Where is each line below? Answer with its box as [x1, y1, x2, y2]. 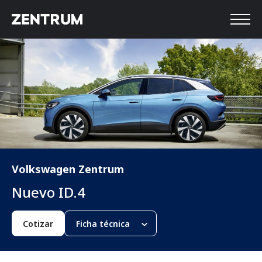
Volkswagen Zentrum [12, 162, 124, 177]
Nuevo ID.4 [12, 182, 85, 202]
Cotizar [23, 218, 53, 230]
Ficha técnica [76, 218, 130, 230]
